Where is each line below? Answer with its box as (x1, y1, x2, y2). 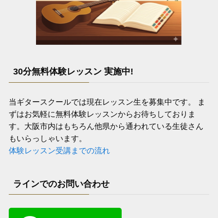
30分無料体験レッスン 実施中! (13, 67, 133, 77)
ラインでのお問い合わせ (13, 179, 109, 189)
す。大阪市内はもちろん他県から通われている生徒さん (8, 122, 203, 131)
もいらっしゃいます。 (8, 134, 87, 143)
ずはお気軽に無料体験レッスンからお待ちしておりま (8, 109, 196, 119)
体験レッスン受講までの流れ (8, 146, 110, 155)
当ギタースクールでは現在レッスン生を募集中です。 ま (8, 97, 205, 107)
